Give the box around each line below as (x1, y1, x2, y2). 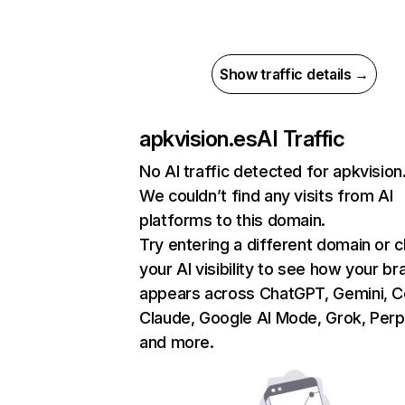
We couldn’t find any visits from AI (139, 186, 393, 205)
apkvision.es (139, 126, 258, 152)
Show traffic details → (220, 65, 369, 83)
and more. (139, 333, 214, 352)
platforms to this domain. (139, 211, 325, 230)
